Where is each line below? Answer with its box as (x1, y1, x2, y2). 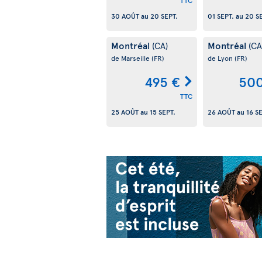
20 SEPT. (150, 11, 178, 21)
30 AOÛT (111, 11, 139, 21)
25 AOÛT (111, 107, 139, 117)
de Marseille (111, 53, 151, 63)
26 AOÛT (207, 107, 235, 117)
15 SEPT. (150, 107, 175, 117)
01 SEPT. (207, 11, 234, 21)
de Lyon (207, 53, 235, 63)
